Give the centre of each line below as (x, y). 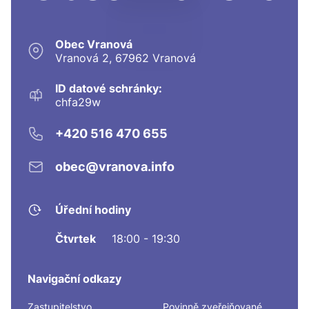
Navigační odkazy (74, 278)
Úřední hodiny (93, 209)
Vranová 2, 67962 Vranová (126, 58)
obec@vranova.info (115, 167)
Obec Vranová (94, 44)
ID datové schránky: (109, 88)
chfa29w (78, 102)
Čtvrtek (76, 238)
